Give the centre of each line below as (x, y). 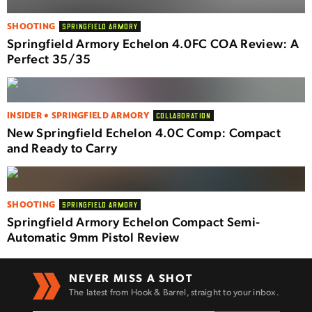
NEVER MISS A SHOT (131, 278)
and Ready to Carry (62, 147)
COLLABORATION (183, 115)
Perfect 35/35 (49, 58)
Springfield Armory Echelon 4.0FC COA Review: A (153, 43)
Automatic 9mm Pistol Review (95, 236)
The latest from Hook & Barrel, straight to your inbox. (174, 292)
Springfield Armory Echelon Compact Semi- (134, 221)
